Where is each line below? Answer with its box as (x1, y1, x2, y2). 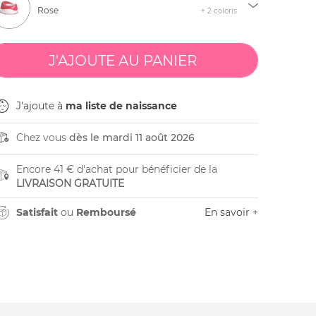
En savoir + (204, 206, 258, 219)
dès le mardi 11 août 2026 (68, 131, 195, 144)
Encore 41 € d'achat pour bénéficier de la (16, 163, 217, 176)
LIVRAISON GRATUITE (16, 177, 124, 190)
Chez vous (16, 131, 69, 144)
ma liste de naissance (65, 99, 177, 112)
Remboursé (75, 206, 136, 219)
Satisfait (16, 206, 58, 219)
